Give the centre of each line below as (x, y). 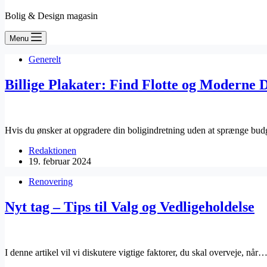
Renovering (51, 181)
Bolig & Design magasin (51, 16)
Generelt (45, 59)
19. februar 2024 (60, 161)
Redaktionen (52, 150)
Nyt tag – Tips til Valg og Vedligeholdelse (130, 207)
